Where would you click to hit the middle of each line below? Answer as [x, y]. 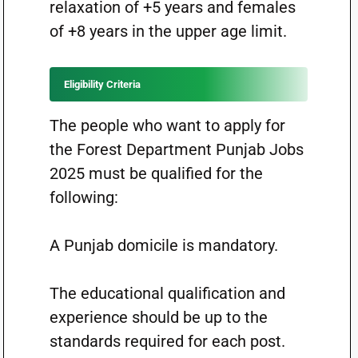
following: [84, 197]
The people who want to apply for [167, 125]
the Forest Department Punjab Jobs [176, 149]
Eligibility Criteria [102, 84]
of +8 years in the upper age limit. [168, 31]
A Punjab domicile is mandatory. [163, 245]
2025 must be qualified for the [156, 173]
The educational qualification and [167, 293]
